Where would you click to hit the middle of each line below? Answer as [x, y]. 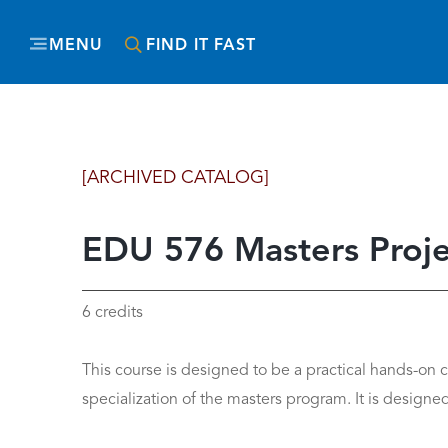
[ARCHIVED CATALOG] [175, 178]
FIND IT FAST [201, 46]
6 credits [112, 313]
